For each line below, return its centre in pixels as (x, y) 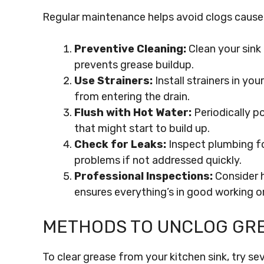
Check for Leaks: (120, 144)
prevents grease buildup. (134, 65)
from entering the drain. (132, 97)
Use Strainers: (113, 81)
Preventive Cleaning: (130, 49)
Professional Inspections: (143, 176)
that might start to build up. (142, 128)
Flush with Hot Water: (133, 113)
